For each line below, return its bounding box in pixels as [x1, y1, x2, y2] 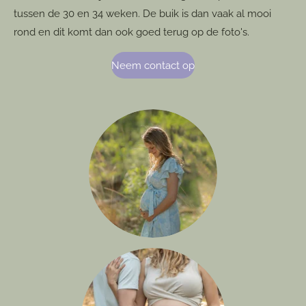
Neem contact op [111, 59, 195, 72]
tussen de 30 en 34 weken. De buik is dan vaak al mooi [14, 8, 271, 20]
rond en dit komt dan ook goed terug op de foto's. [14, 26, 252, 38]
